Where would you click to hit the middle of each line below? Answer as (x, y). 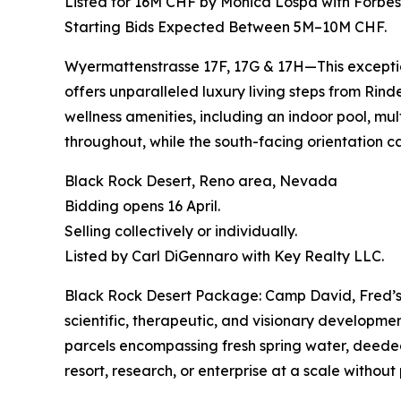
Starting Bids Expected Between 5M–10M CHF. (226, 27)
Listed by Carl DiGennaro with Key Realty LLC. (224, 256)
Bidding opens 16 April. (142, 206)
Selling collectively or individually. (181, 231)
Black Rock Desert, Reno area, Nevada (201, 181)
